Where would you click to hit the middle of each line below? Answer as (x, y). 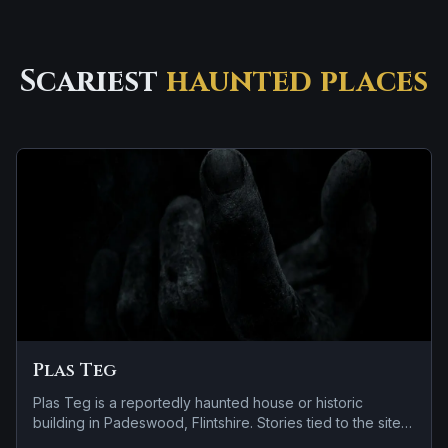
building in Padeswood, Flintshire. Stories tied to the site (217, 422)
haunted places (297, 82)
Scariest (93, 82)
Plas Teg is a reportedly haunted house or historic (198, 402)
